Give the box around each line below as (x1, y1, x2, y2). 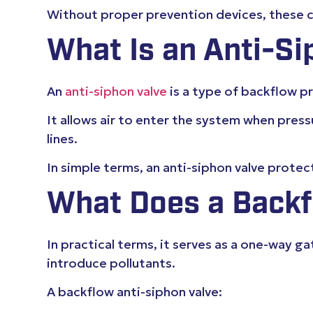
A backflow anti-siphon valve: (47, 284, 223, 300)
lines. (47, 131, 78, 147)
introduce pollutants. (47, 254, 176, 271)
